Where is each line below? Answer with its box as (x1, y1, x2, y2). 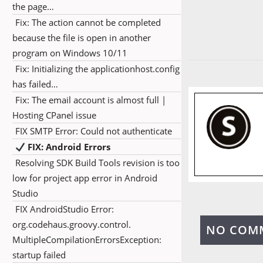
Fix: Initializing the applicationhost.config (15, 63, 180, 75)
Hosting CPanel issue (12, 109, 96, 121)
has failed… (12, 78, 58, 90)
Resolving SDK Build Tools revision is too (15, 157, 180, 168)
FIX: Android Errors (25, 141, 111, 153)
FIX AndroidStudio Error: (15, 203, 114, 215)
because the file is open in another (12, 32, 151, 43)
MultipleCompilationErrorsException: (12, 234, 161, 245)
